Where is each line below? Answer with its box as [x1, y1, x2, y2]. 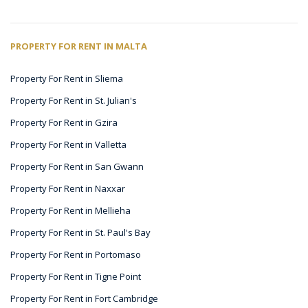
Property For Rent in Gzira [10, 116, 118, 129]
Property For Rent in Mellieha [10, 204, 131, 217]
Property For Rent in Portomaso [10, 248, 141, 261]
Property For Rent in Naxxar [10, 182, 125, 195]
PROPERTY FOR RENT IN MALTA [10, 40, 147, 52]
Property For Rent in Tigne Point [10, 270, 141, 283]
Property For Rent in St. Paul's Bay [10, 226, 151, 239]
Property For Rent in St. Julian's [10, 94, 137, 107]
